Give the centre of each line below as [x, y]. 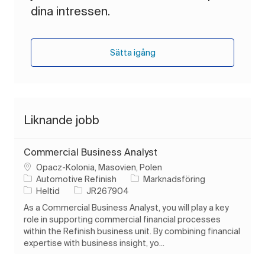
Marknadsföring [174, 179]
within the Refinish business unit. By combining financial [132, 231]
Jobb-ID [89, 190]
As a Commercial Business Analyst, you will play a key [126, 207]
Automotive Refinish [76, 179]
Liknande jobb [62, 119]
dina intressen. [70, 11]
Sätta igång [132, 52]
